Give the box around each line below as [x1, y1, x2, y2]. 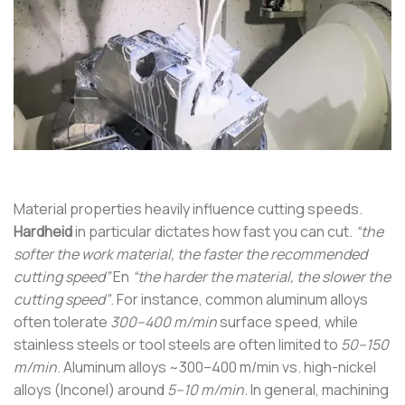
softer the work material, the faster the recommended [14, 244, 367, 264]
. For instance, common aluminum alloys [110, 289, 368, 309]
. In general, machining [244, 380, 389, 400]
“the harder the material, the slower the [132, 267, 391, 287]
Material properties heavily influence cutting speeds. [14, 199, 363, 219]
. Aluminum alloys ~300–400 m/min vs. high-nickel [57, 357, 376, 377]
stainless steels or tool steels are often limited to [14, 334, 341, 354]
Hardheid [14, 221, 72, 241]
